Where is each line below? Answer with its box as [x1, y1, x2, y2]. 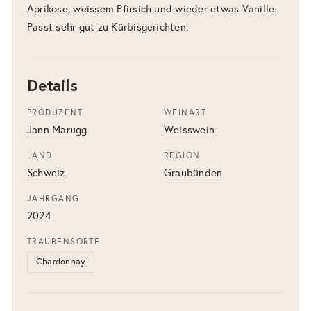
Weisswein [164, 123, 215, 136]
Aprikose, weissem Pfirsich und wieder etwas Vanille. [27, 2, 277, 15]
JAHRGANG [27, 193, 80, 203]
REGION [164, 150, 201, 160]
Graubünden [164, 166, 223, 179]
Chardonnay [36, 255, 86, 267]
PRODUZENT [27, 107, 83, 117]
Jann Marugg [27, 123, 87, 136]
